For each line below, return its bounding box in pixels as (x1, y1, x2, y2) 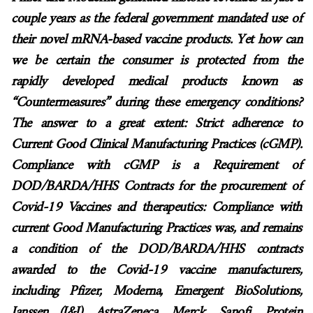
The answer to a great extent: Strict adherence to (11, 112, 302, 136)
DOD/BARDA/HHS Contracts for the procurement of (11, 175, 302, 199)
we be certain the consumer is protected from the (11, 49, 302, 73)
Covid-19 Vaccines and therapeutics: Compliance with (11, 196, 302, 220)
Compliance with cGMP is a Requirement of (11, 154, 302, 178)
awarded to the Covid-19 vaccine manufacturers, (11, 259, 302, 283)
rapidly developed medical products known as (11, 70, 302, 94)
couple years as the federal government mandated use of (11, 7, 302, 31)
